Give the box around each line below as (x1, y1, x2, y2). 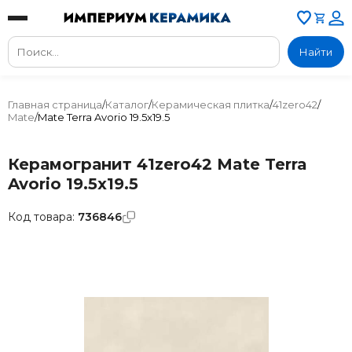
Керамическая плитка (152, 98, 269, 111)
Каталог (105, 98, 148, 111)
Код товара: (8, 210, 78, 224)
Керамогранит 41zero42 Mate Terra (8, 155, 307, 174)
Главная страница (8, 98, 102, 111)
